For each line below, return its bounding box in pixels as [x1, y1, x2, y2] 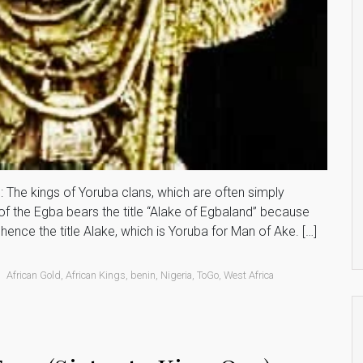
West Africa [224, 268, 275, 281]
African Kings [66, 268, 126, 281]
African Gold [6, 268, 62, 281]
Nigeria [160, 268, 193, 281]
